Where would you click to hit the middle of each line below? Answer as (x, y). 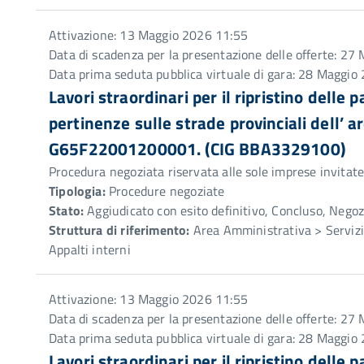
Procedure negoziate (165, 191)
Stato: (67, 210)
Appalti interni (90, 249)
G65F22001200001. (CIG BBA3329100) (197, 149)
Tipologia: (77, 191)
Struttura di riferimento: (119, 230)
